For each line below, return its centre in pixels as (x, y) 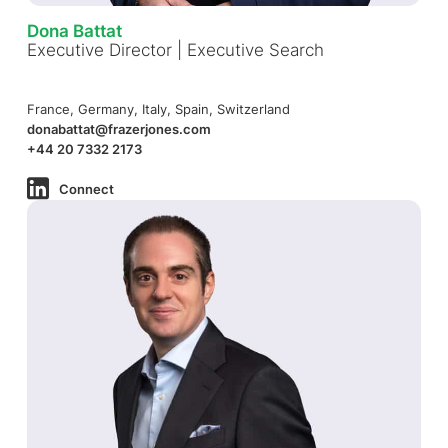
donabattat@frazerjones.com (118, 129)
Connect (86, 188)
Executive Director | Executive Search (175, 49)
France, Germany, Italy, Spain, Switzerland (158, 109)
